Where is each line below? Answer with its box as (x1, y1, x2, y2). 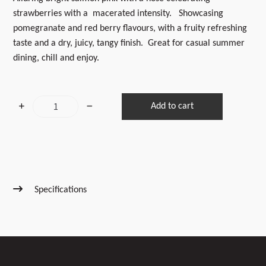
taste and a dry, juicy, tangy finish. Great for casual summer (13, 39, 245, 49)
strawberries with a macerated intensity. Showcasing (13, 9, 224, 19)
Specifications (32, 185, 87, 195)
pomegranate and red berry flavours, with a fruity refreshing (13, 24, 248, 34)
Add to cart (151, 102, 194, 112)
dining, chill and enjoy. (13, 53, 100, 64)
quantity (45, 145, 77, 155)
